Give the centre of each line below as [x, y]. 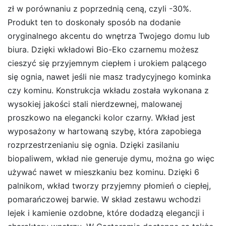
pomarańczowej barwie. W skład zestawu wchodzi [104, 199]
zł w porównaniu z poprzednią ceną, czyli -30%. [99, 8]
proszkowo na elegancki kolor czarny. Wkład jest [101, 117]
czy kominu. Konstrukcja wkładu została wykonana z [108, 90]
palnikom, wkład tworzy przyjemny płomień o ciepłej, [109, 185]
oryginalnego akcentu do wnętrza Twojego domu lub [109, 36]
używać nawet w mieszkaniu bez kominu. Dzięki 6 [103, 172]
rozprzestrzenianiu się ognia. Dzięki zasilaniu [93, 145]
